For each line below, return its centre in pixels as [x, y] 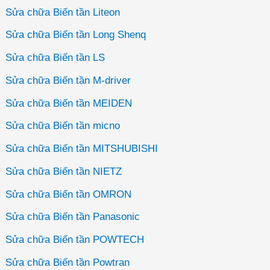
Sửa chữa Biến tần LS [55, 58]
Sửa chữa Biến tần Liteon [63, 12]
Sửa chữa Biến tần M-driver [68, 80]
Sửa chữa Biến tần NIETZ [64, 171]
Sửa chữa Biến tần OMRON [69, 194]
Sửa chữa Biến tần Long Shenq [76, 35]
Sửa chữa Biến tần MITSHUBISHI [82, 149]
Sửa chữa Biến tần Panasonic [73, 217]
